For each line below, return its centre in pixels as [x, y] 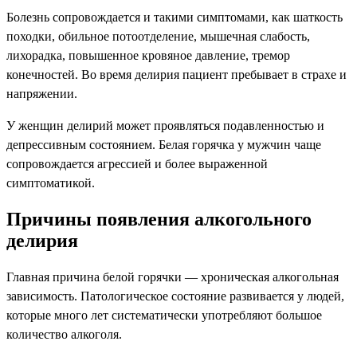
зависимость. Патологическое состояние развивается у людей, [175, 296]
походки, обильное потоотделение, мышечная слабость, [158, 36]
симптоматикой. [51, 182]
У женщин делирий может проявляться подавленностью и [165, 125]
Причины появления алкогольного [159, 219]
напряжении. [42, 93]
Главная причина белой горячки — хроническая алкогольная [173, 277]
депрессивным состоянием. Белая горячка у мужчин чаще [164, 144]
